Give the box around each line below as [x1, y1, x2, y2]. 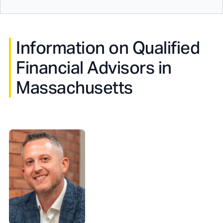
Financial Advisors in [16, 57, 172, 79]
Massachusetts [16, 77, 133, 99]
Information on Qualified [16, 37, 200, 59]
